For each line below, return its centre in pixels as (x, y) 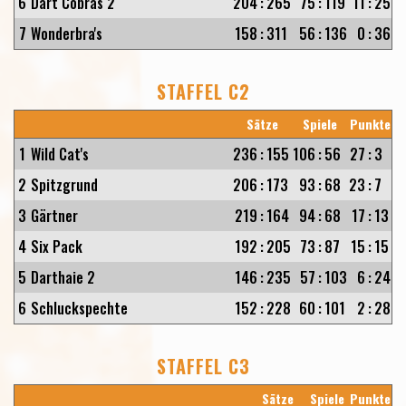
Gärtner (54, 216)
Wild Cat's (60, 154)
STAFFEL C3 (203, 366)
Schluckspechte (79, 308)
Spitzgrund (64, 185)
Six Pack (57, 246)
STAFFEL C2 (203, 92)
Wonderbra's (67, 34)
